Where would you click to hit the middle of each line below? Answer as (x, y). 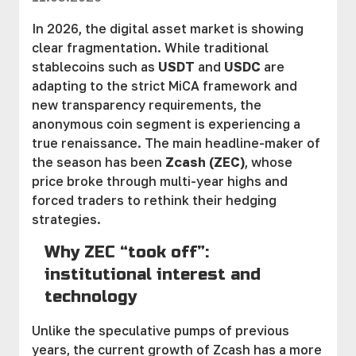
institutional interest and (153, 275)
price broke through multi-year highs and (160, 181)
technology (91, 297)
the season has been (99, 162)
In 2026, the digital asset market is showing (168, 29)
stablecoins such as (95, 67)
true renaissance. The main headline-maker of (176, 143)
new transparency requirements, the (147, 105)
